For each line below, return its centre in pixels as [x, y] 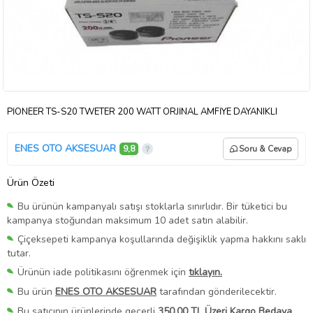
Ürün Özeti [31, 182]
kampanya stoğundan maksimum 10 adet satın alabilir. [128, 220]
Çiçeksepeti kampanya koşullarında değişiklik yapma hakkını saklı [162, 239]
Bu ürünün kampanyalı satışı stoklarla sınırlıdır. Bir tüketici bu [152, 206]
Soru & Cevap [265, 148]
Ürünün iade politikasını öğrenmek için [103, 272]
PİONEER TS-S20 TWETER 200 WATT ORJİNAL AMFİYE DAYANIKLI [142, 111]
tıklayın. [205, 272]
